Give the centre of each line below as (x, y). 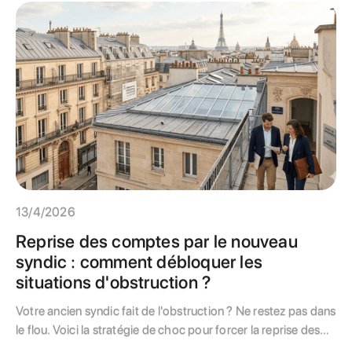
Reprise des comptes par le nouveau (157, 241)
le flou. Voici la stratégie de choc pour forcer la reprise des (168, 330)
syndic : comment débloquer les (139, 262)
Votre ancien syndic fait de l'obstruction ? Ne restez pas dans (176, 311)
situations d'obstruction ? (114, 282)
